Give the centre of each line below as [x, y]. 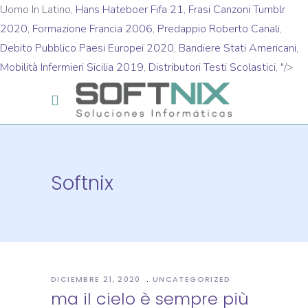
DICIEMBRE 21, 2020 [98, 279]
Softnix [82, 183]
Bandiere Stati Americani [238, 48]
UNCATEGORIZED [191, 279]
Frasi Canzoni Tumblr [237, 10]
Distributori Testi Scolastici [212, 67]
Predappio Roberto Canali [219, 29]
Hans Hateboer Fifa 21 [130, 10]
